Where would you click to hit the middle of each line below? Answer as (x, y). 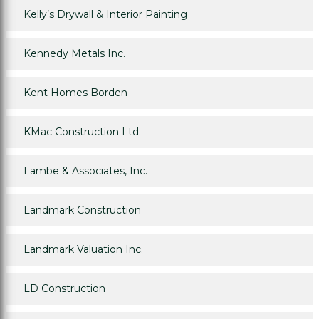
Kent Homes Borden (75, 93)
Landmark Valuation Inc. (83, 250)
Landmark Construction (82, 210)
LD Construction (64, 289)
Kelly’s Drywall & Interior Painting (105, 15)
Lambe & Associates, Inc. (85, 171)
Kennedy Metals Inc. (74, 54)
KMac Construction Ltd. (82, 132)
